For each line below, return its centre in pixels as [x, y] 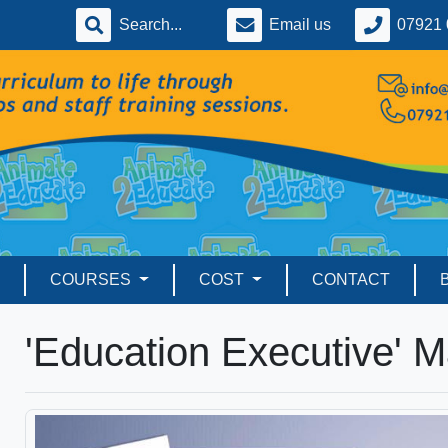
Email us [300, 24]
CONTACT [350, 280]
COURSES [93, 280]
